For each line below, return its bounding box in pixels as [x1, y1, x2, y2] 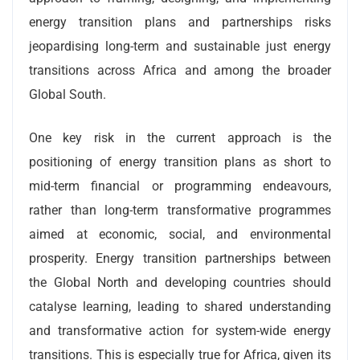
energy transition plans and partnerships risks [29, 14, 331, 30]
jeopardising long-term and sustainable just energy [29, 38, 331, 54]
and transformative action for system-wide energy [29, 322, 331, 338]
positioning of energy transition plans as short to [29, 153, 331, 170]
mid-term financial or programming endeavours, [29, 178, 331, 194]
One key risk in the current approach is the [29, 129, 331, 145]
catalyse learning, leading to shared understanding [29, 298, 331, 314]
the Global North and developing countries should [29, 274, 331, 290]
